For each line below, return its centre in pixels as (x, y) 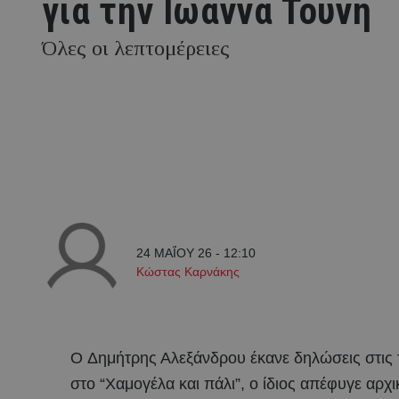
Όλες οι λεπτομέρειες (136, 48)
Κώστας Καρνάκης (188, 272)
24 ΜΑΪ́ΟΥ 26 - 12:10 (196, 253)
